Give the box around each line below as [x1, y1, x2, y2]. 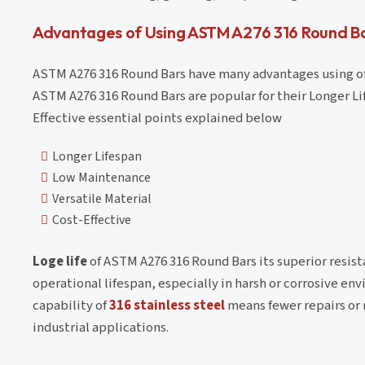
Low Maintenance [52, 168, 151, 187]
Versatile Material [52, 189, 152, 208]
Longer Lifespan [52, 147, 142, 165]
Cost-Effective [52, 210, 131, 229]
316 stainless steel [109, 295, 225, 315]
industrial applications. [33, 317, 169, 337]
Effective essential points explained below [33, 108, 282, 128]
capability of [33, 295, 109, 315]
